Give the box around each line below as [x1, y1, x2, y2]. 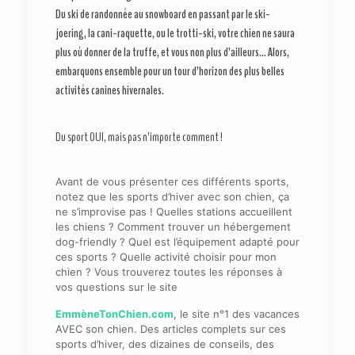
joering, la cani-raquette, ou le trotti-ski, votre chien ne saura [55, 25, 295, 43]
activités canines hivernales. [55, 82, 164, 100]
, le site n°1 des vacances [173, 307, 300, 321]
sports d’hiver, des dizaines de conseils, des [55, 338, 274, 351]
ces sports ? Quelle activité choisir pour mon [55, 250, 277, 264]
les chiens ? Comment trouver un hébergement [55, 220, 291, 234]
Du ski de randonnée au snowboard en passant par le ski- [55, 6, 270, 24]
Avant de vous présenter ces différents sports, [55, 175, 289, 189]
